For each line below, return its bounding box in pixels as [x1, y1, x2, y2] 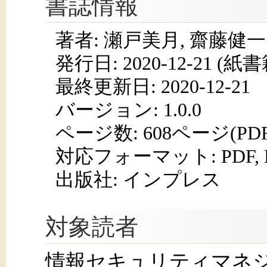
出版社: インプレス [55, 168, 221, 190]
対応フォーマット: [55, 145, 221, 167]
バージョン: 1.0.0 [55, 98, 201, 120]
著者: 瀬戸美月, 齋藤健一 [55, 29, 266, 51]
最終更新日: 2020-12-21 [55, 75, 250, 97]
